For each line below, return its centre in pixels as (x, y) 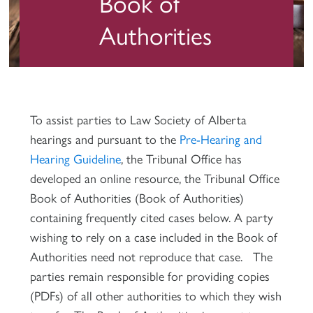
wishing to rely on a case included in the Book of (153, 236)
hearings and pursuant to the (104, 138)
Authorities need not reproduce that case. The (151, 256)
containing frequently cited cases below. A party (151, 217)
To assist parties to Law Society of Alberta (138, 119)
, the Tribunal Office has (181, 158)
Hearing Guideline (75, 158)
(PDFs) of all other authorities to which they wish (155, 295)
